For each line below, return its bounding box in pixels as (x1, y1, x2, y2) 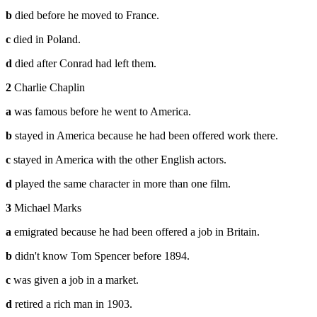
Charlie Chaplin (11, 81, 85, 94)
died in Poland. (11, 33, 81, 46)
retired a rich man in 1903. (12, 298, 132, 311)
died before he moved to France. (12, 9, 159, 22)
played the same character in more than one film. (12, 178, 231, 190)
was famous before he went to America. (11, 105, 191, 118)
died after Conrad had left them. (12, 57, 156, 70)
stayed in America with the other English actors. (11, 154, 226, 166)
